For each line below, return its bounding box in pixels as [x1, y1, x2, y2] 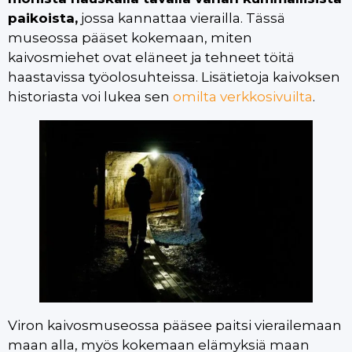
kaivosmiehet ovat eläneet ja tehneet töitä [8, 49, 295, 65]
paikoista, [8, 9, 78, 26]
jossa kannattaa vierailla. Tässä [78, 9, 285, 26]
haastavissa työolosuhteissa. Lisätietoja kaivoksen [8, 68, 340, 85]
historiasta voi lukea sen [8, 88, 173, 104]
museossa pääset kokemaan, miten [8, 29, 252, 46]
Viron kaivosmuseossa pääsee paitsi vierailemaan [8, 317, 342, 333]
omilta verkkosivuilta [173, 88, 313, 104]
